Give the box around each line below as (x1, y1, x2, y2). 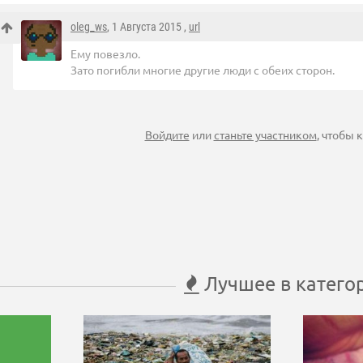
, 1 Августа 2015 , (107, 19, 189, 33)
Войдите (144, 126, 190, 142)
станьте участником (213, 126, 317, 142)
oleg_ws (70, 19, 107, 33)
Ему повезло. (70, 45, 140, 61)
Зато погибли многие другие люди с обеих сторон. (70, 62, 335, 77)
